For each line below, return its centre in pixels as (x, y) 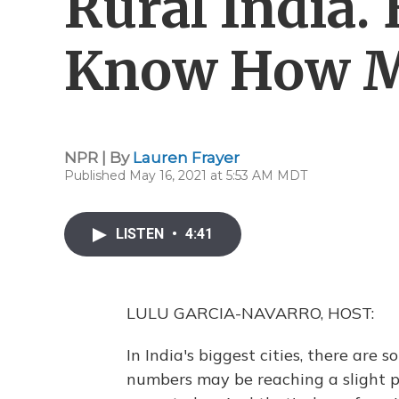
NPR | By (98, 158)
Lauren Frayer (186, 158)
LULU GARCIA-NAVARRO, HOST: (250, 313)
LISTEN (142, 234)
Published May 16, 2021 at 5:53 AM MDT (186, 175)
